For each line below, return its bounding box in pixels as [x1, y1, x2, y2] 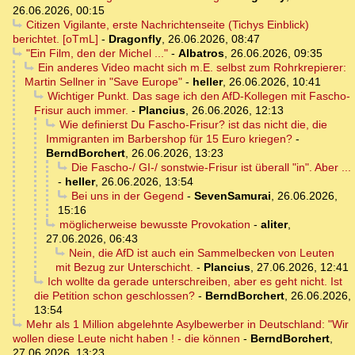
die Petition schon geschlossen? [34, 289, 195, 303]
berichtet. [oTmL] [13, 32, 98, 46]
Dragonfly [109, 32, 162, 46]
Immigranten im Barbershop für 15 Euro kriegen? [46, 132, 292, 146]
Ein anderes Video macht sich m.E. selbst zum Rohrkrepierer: [37, 61, 346, 74]
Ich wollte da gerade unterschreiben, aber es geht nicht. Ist [47, 275, 342, 288]
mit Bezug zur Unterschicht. [55, 261, 193, 274]
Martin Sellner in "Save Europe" [25, 75, 182, 89]
